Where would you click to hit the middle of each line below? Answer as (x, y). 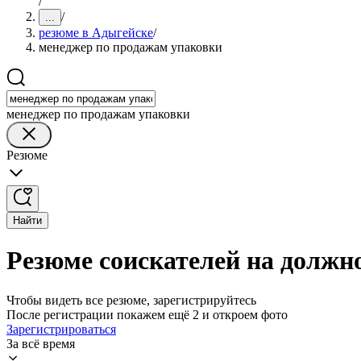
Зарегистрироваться (61, 329)
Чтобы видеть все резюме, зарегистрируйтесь (131, 300)
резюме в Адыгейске (96, 33)
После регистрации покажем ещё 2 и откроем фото (147, 314)
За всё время (41, 343)
